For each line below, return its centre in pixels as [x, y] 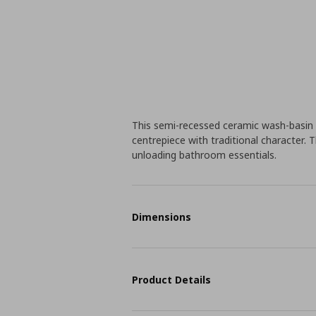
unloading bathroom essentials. [205, 155]
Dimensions [162, 217]
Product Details [172, 279]
